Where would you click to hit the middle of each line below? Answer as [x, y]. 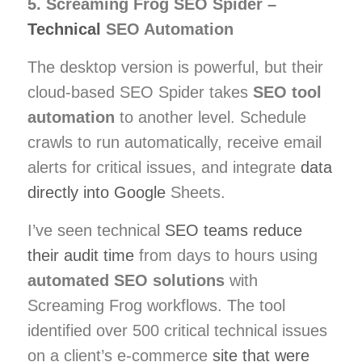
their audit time [81, 255]
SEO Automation [167, 29]
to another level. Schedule [210, 117]
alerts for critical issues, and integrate [164, 167]
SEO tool [287, 92]
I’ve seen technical [96, 230]
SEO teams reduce [234, 230]
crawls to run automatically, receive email [175, 142]
